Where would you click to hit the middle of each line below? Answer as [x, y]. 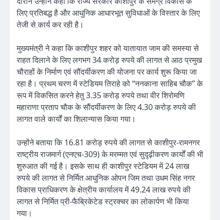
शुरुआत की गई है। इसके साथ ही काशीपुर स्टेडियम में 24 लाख [103, 166]
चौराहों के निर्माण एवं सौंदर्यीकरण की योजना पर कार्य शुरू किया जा [107, 72]
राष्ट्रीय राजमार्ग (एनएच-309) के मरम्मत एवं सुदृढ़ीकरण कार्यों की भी [110, 154]
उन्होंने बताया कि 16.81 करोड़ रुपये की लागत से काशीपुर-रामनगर [108, 143]
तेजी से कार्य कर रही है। [50, 25]
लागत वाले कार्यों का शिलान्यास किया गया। [76, 119]
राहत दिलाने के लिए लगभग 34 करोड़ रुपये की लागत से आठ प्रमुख [109, 60]
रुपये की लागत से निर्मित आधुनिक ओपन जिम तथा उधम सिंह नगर [106, 178]
